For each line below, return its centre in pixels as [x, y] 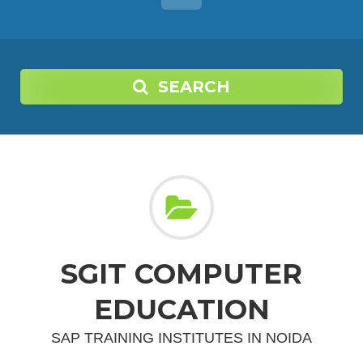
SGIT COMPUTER [181, 274]
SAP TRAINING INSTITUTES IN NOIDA [181, 338]
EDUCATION [181, 310]
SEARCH [194, 87]
